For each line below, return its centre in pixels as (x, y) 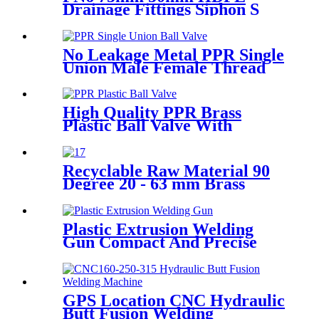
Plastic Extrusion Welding (158, 230)
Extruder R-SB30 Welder (156, 255)
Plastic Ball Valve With (147, 126)
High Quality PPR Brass (152, 113)
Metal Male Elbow (131, 197)
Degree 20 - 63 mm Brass (154, 184)
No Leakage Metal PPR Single (173, 54)
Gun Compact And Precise (160, 242)
